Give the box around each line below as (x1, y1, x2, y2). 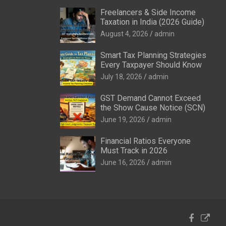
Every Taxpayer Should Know (100, 60, 202, 70)
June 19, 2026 (100, 115, 145, 124)
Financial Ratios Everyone (100, 136, 191, 146)
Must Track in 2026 (100, 145, 167, 155)
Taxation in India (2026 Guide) (100, 17, 204, 27)
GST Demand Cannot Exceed (100, 93, 201, 103)
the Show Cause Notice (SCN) (100, 102, 205, 112)
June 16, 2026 (100, 158, 145, 166)
